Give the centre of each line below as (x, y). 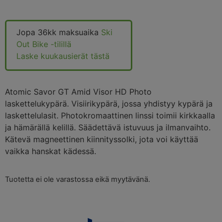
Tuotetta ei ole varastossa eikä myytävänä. (78, 180)
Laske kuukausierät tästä (63, 56)
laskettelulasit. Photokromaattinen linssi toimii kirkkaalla (110, 115)
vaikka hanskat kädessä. (51, 151)
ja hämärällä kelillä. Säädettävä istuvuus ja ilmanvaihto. (108, 127)
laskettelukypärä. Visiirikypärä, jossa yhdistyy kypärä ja (109, 103)
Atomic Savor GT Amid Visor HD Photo (78, 91)
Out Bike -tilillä (44, 44)
